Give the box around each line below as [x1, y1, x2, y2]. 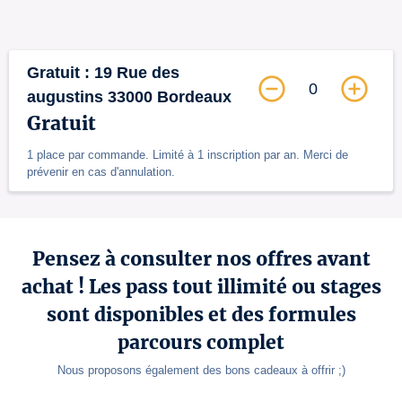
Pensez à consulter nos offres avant [31, 247, 371, 271]
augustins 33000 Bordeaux [27, 88, 232, 106]
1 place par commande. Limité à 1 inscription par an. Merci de [27, 148, 348, 162]
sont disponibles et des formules [46, 302, 356, 327]
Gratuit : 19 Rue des [27, 64, 179, 82]
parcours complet [118, 330, 284, 354]
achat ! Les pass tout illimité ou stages [21, 275, 381, 299]
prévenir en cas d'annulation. [27, 165, 175, 179]
